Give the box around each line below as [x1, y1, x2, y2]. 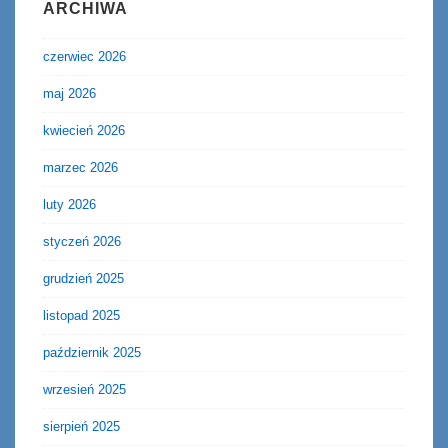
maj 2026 [43, 86, 96, 102]
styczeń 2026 [43, 234, 121, 250]
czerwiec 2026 [43, 49, 126, 65]
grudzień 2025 [43, 271, 124, 287]
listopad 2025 [43, 308, 120, 324]
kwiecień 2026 [43, 123, 125, 139]
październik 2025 [43, 345, 141, 361]
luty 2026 [43, 197, 96, 213]
